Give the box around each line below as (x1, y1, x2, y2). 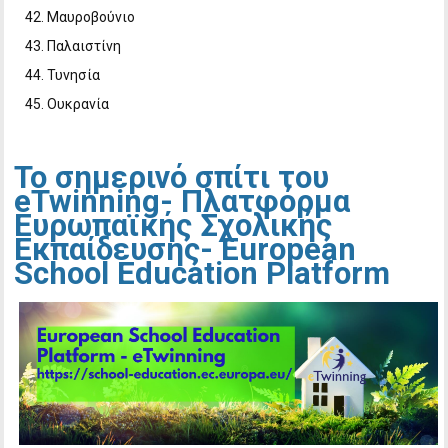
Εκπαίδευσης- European (14, 231, 357, 269)
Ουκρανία (47, 96, 110, 113)
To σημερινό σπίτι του (14, 159, 330, 197)
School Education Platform (14, 255, 391, 293)
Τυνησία (47, 67, 101, 84)
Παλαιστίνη (47, 38, 122, 55)
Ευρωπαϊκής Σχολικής (14, 207, 333, 245)
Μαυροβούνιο (47, 9, 136, 26)
